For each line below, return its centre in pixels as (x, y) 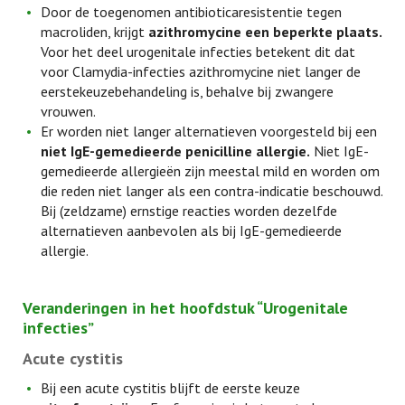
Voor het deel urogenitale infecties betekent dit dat (198, 52)
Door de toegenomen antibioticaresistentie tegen (191, 12)
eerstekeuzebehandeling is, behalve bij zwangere (187, 91)
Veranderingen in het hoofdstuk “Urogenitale (185, 308)
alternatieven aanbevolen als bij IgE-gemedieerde (191, 231)
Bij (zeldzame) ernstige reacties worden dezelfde (189, 211)
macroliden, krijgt (94, 32)
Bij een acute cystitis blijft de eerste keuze (170, 388)
